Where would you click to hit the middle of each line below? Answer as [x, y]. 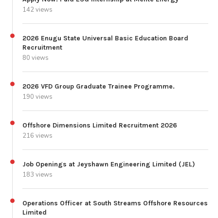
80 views [36, 58]
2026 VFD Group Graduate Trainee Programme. [99, 86]
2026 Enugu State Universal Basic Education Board [105, 38]
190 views [37, 97]
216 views [37, 136]
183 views [37, 174]
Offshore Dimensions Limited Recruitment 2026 [100, 125]
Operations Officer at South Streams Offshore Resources [115, 203]
